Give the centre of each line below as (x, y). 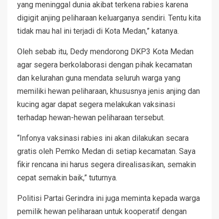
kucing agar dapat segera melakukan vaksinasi (96, 104)
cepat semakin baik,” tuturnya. (67, 177)
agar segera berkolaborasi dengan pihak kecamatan (105, 65)
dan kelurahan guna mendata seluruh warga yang (99, 78)
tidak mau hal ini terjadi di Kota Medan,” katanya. (98, 31)
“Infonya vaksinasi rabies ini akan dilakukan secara (103, 138)
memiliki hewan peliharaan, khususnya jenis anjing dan (109, 91)
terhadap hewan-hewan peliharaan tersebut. (91, 117)
